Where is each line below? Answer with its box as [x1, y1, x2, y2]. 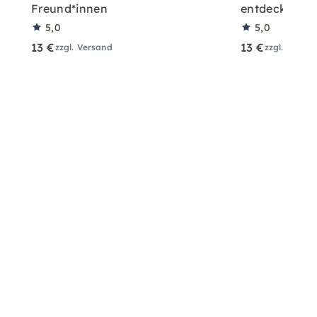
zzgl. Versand [54, 42, 113, 52]
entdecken [241, 1, 300, 16]
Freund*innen [31, 1, 108, 16]
